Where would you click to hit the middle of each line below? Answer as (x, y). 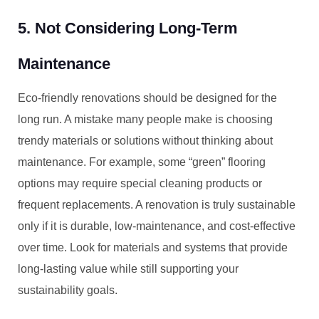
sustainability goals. (68, 290)
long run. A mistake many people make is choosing (145, 119)
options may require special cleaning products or (140, 183)
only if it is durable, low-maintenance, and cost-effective (157, 226)
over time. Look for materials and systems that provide (153, 247)
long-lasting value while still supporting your (128, 269)
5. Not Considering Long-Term (128, 28)
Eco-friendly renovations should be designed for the (147, 98)
